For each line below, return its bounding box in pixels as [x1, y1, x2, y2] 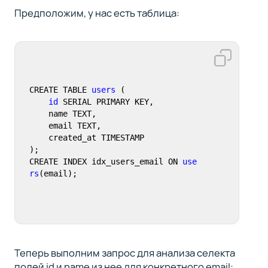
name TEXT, [29, 109, 48, 119]
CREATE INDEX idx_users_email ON [29, 157, 182, 167]
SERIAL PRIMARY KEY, [57, 97, 154, 107]
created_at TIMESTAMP [29, 133, 48, 143]
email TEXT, [29, 121, 48, 131]
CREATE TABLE [29, 85, 92, 95]
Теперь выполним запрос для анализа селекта [14, 246, 235, 260]
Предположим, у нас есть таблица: [14, 6, 179, 20]
